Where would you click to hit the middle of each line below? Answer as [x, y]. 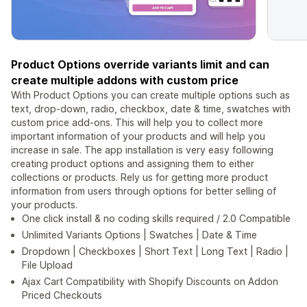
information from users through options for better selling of [144, 191]
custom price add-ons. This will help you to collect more [137, 123]
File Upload [47, 265]
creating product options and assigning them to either [133, 164]
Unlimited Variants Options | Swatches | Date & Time [139, 235]
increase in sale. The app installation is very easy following [142, 150]
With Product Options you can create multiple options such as [150, 95]
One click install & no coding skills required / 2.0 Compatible [156, 219]
